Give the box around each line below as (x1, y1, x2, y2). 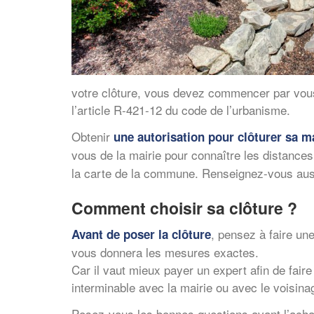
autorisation (137, 128, 205, 145)
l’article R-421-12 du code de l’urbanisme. (71, 101, 290, 118)
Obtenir (71, 127, 114, 145)
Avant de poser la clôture (71, 226, 211, 243)
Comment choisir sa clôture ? (71, 196, 297, 219)
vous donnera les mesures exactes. (71, 243, 259, 261)
